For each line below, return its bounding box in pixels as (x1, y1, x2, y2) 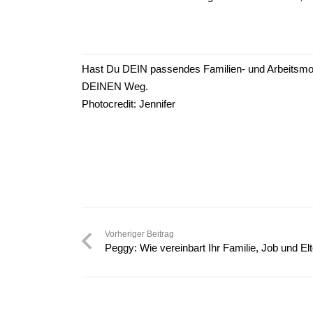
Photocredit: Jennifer (82, 97, 175, 110)
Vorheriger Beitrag (105, 228, 174, 239)
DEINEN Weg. (82, 80, 148, 92)
